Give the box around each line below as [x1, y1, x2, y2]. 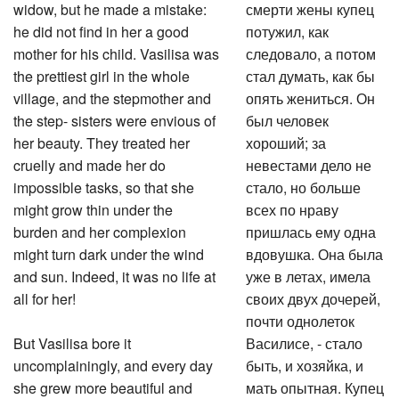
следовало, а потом [246, 41, 377, 61]
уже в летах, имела [246, 264, 371, 284]
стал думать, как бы [246, 63, 376, 84]
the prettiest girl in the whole [13, 63, 190, 84]
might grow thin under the [13, 197, 173, 217]
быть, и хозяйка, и [246, 353, 364, 373]
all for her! [13, 286, 76, 306]
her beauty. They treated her [13, 130, 190, 151]
